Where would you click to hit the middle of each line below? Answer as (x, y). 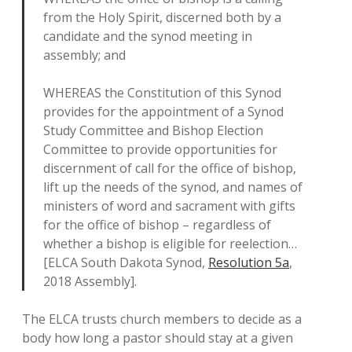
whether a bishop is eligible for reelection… (170, 244)
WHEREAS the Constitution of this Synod (162, 93)
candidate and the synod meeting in (148, 36)
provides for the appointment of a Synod (163, 112)
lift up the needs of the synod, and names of (173, 187)
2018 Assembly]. (90, 281)
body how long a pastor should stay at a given (158, 338)
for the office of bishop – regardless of (157, 225)
